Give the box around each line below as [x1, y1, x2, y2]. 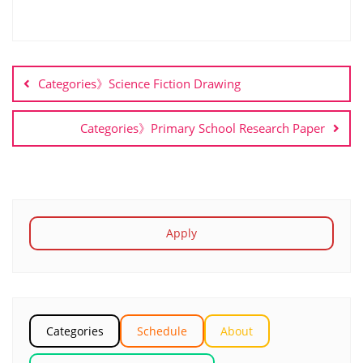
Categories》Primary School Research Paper [80, 119, 325, 136]
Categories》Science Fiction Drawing [38, 75, 241, 92]
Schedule [136, 322, 187, 339]
